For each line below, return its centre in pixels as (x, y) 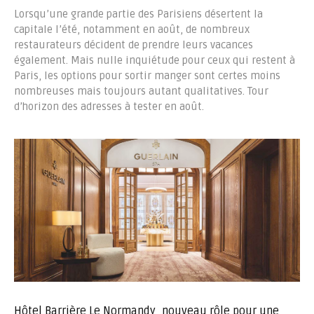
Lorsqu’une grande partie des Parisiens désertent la (138, 14)
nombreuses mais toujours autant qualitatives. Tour (141, 91)
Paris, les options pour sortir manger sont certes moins (147, 76)
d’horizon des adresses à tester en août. (109, 107)
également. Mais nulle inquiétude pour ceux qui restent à (155, 61)
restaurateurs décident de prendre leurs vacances (134, 45)
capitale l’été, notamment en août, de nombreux (132, 30)
